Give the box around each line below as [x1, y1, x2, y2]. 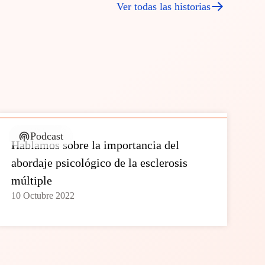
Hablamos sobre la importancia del [11, 138, 179, 151]
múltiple [11, 174, 52, 187]
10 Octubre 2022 [11, 190, 75, 201]
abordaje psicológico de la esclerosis [11, 156, 188, 169]
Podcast [30, 130, 63, 142]
